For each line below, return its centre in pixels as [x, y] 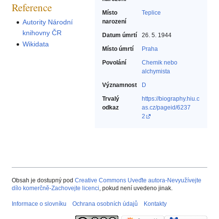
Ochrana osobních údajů [105, 204]
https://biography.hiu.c [171, 99]
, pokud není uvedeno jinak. [136, 188]
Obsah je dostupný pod [43, 181]
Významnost [120, 85]
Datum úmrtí [120, 35]
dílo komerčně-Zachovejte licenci [55, 188]
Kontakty [155, 204]
